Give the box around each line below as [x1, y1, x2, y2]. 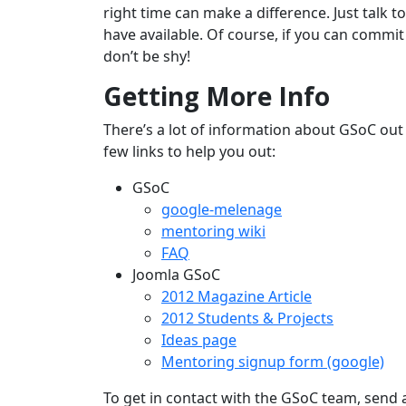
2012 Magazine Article [161, 286, 312, 307]
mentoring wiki [161, 221, 266, 242]
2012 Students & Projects [161, 308, 333, 329]
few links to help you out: [103, 141, 275, 162]
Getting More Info [103, 79, 330, 114]
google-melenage [161, 199, 282, 220]
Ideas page [161, 330, 237, 351]
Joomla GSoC [132, 265, 220, 285]
